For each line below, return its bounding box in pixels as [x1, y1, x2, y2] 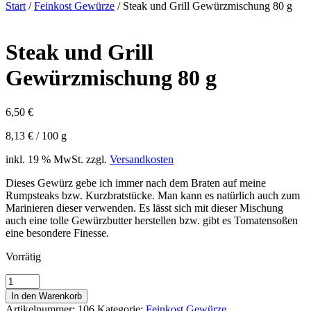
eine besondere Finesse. [6, 226, 109, 239]
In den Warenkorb [11, 290, 82, 301]
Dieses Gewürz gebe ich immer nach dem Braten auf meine [6, 176, 266, 189]
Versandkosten [110, 153, 174, 165]
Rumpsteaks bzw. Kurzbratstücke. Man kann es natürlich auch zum [6, 189, 300, 201]
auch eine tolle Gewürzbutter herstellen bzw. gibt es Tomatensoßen [6, 214, 298, 226]
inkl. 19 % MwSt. [6, 153, 83, 165]
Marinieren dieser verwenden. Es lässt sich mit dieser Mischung [6, 201, 283, 214]
